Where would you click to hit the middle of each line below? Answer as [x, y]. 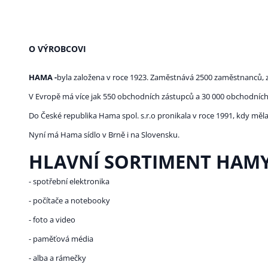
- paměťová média [61, 239]
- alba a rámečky [57, 258]
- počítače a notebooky [69, 201]
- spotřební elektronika [69, 182]
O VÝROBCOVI [57, 49]
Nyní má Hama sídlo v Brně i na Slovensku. [104, 135]
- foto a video [52, 220]
